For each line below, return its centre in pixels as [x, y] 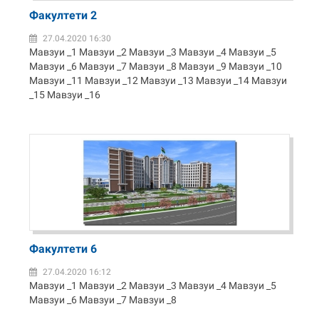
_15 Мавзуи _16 [65, 95]
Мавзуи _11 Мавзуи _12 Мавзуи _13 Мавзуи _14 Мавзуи [158, 80]
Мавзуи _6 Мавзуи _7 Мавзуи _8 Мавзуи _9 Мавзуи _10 [156, 66]
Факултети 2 [63, 15]
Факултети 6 [63, 249]
